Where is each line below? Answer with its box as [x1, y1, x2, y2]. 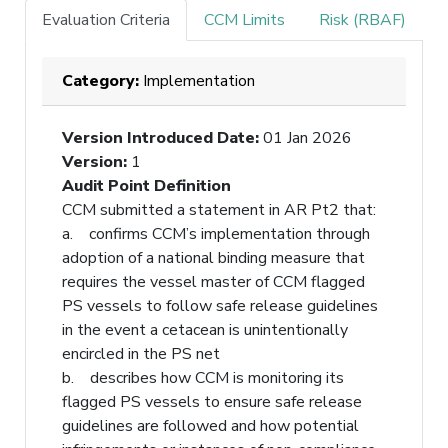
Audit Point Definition [62, 174, 231, 197]
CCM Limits [204, 8, 285, 31]
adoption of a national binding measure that [62, 246, 365, 269]
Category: [62, 69, 143, 92]
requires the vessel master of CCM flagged [62, 270, 365, 293]
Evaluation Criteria [42, 8, 170, 31]
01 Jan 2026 [263, 126, 352, 149]
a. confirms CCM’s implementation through [62, 222, 370, 245]
